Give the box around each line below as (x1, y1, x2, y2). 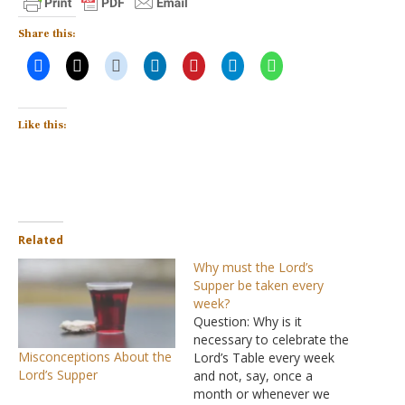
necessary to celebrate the (193, 331, 349, 348)
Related (18, 232, 63, 248)
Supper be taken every (193, 277, 324, 294)
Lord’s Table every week (193, 349, 334, 366)
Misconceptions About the (18, 348, 172, 366)
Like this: (18, 118, 67, 132)
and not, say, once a (193, 367, 313, 384)
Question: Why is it (193, 313, 302, 330)
